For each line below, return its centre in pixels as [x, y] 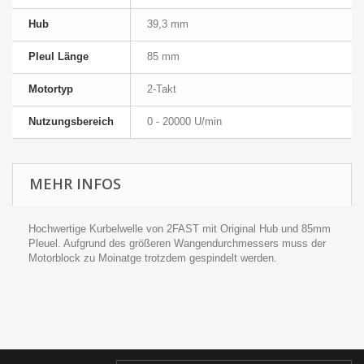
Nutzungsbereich [71, 121]
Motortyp [51, 89]
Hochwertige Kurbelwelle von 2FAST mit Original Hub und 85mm [180, 228]
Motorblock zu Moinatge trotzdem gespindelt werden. [153, 258]
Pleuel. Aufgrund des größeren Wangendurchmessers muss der [177, 243]
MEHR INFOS [75, 183]
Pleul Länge [58, 56]
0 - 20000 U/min [184, 121]
